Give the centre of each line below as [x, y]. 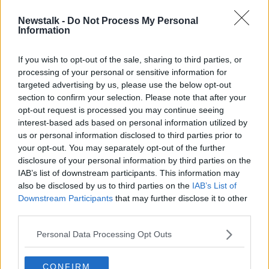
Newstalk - [43, 20]
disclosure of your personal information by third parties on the [134, 160]
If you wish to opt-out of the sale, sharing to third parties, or [130, 59]
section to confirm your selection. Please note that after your [132, 97]
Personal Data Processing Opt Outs [104, 234]
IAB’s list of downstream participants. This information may [129, 173]
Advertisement [134, 105]
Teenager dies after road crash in [160, 30]
